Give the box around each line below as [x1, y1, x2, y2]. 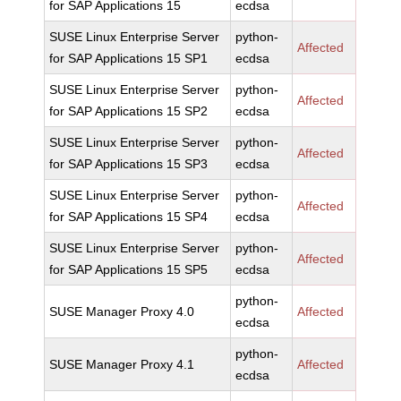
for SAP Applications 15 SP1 [49, 51, 209, 65]
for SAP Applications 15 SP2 [49, 104, 209, 118]
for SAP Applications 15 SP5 [49, 262, 209, 277]
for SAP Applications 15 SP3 [49, 157, 209, 171]
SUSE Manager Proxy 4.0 [49, 304, 195, 319]
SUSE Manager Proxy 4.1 [49, 357, 195, 371]
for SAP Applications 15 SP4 [49, 209, 209, 224]
